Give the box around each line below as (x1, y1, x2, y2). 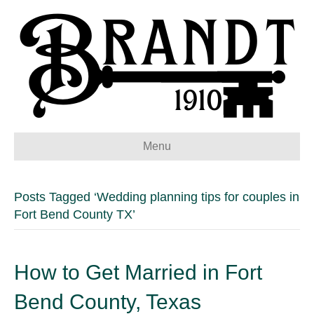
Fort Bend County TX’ (14, 207, 135, 221)
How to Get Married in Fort (14, 261, 262, 284)
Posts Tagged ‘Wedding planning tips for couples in (14, 190, 299, 204)
